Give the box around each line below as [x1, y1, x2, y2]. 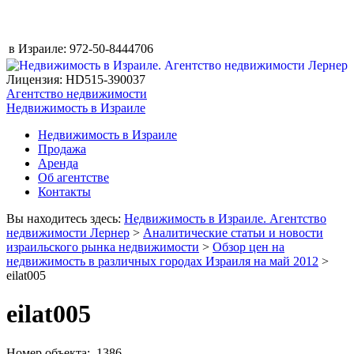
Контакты [38, 185, 91, 198]
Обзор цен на [213, 240, 284, 254]
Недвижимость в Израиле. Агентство [124, 212, 326, 225]
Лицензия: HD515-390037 [6, 73, 145, 86]
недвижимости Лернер [6, 226, 130, 239]
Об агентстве [38, 171, 109, 184]
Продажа [38, 142, 86, 156]
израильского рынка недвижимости [6, 240, 199, 254]
